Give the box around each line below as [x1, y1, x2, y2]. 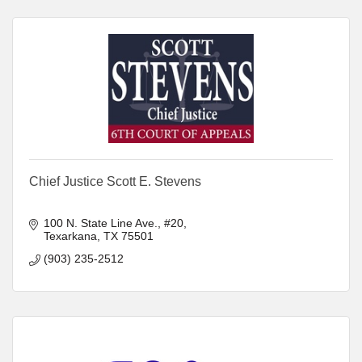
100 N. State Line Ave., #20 [43, 216, 183, 229]
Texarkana [43, 229, 97, 242]
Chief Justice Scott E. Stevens [29, 174, 201, 188]
